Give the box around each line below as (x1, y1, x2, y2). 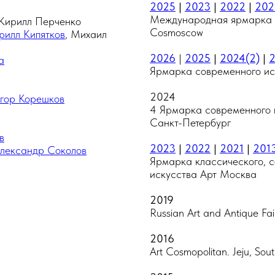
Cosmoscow (150, 26, 203, 39)
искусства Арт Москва (150, 168, 257, 180)
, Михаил (65, 28, 107, 41)
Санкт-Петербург (150, 116, 231, 129)
